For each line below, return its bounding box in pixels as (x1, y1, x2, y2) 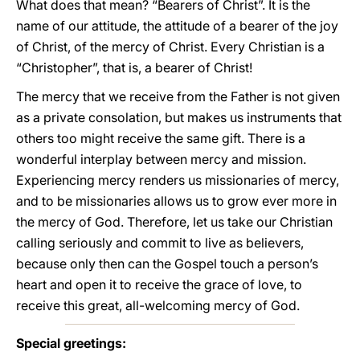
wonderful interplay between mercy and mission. (16, 151, 306, 167)
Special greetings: (16, 335, 126, 351)
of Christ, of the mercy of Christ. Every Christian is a (16, 39, 325, 55)
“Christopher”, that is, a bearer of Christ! (16, 59, 252, 76)
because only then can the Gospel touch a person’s (16, 256, 318, 272)
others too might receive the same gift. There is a (16, 130, 305, 146)
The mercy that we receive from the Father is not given (16, 88, 340, 104)
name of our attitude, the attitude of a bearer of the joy (16, 18, 338, 34)
